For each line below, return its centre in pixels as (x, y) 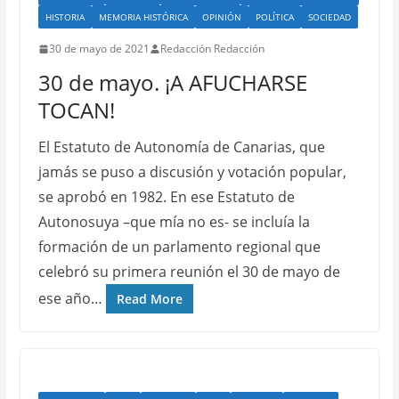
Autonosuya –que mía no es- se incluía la (174, 222)
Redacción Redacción (212, 49)
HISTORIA (65, 17)
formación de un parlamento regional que (179, 247)
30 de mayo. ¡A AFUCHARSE (172, 82)
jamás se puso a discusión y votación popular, (192, 172)
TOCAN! (76, 110)
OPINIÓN (221, 17)
